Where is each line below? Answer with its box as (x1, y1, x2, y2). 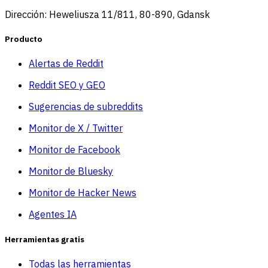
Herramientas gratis (5, 233, 84, 245)
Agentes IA (29, 208, 77, 221)
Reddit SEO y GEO (29, 79, 105, 92)
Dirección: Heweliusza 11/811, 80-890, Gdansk (5, 8, 210, 20)
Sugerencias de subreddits (29, 100, 143, 113)
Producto (5, 33, 42, 45)
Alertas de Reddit (29, 57, 103, 70)
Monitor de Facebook (29, 144, 120, 156)
